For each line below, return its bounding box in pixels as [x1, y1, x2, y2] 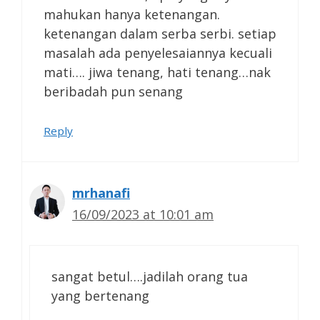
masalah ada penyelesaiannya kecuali [44, 44, 272, 61]
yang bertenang [51, 286, 149, 304]
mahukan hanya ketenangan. [44, 5, 220, 23]
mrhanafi [72, 184, 130, 201]
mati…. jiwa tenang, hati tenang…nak [44, 63, 271, 81]
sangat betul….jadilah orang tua [51, 267, 248, 285]
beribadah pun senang [44, 82, 183, 100]
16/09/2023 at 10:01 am [72, 205, 214, 223]
